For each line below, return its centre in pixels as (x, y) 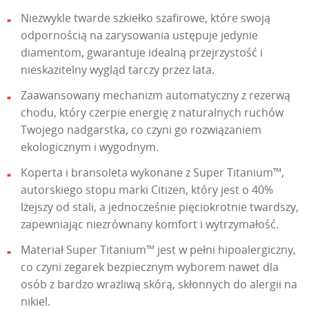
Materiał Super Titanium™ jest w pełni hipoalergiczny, (158, 250)
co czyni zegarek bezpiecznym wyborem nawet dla (150, 267)
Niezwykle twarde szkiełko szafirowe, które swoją (146, 18)
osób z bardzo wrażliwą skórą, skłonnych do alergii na (159, 285)
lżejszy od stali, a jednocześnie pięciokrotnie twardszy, (160, 207)
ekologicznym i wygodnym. (90, 147)
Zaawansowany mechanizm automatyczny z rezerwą (156, 96)
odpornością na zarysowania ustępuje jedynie (139, 36)
